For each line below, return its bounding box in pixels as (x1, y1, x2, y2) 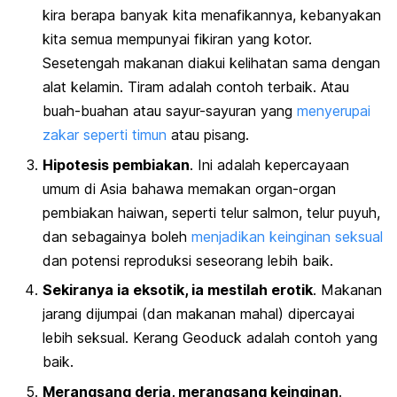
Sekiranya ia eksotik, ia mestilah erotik (43, 281, 313, 300)
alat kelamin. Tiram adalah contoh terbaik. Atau (43, 78, 349, 97)
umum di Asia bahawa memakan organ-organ (43, 179, 336, 198)
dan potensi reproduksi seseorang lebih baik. (43, 251, 333, 269)
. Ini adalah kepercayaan (190, 155, 349, 174)
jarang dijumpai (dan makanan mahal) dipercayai (43, 305, 354, 323)
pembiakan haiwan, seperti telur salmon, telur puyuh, (43, 203, 380, 222)
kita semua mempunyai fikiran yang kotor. (43, 30, 312, 49)
